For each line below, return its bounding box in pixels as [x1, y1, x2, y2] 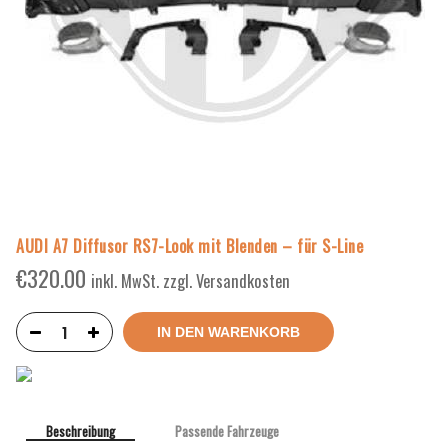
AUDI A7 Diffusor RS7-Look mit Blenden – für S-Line [16, 234, 363, 259]
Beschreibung [46, 421, 115, 442]
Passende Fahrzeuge [175, 421, 279, 442]
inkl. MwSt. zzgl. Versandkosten [91, 268, 290, 294]
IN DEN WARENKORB [157, 324, 300, 341]
